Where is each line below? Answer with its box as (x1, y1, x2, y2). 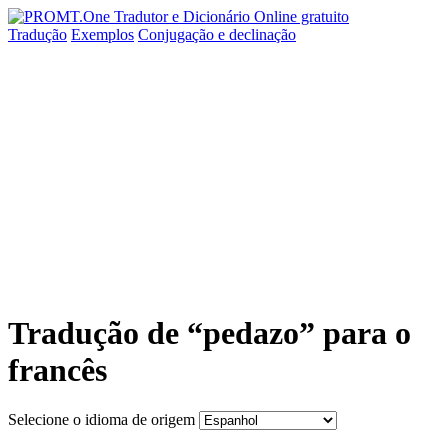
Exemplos (71, 26, 134, 43)
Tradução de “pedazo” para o (8, 315, 411, 352)
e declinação (218, 26, 296, 43)
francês (8, 352, 107, 389)
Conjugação (138, 26, 218, 43)
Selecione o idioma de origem (8, 410, 195, 428)
